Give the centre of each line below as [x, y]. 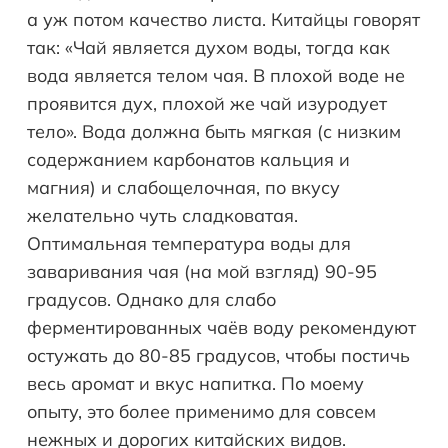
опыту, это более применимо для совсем [201, 412]
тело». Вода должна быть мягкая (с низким [214, 132]
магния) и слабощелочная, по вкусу [183, 188]
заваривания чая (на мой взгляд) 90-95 [202, 272]
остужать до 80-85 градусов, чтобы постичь [218, 356]
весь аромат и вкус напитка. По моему [195, 384]
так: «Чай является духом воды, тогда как [208, 48]
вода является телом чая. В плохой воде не [216, 76]
